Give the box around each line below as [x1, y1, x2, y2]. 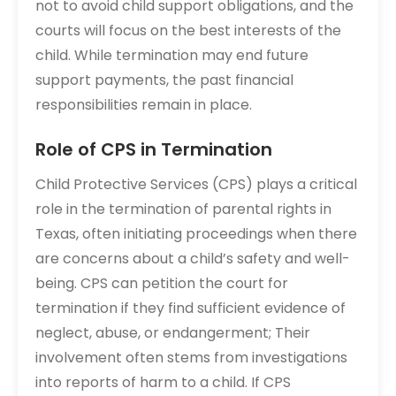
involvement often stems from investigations [35, 347, 347, 368]
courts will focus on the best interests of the [35, 20, 341, 41]
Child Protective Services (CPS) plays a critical [35, 174, 357, 194]
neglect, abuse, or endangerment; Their [35, 323, 310, 343]
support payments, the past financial [35, 70, 293, 90]
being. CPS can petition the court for [35, 273, 288, 293]
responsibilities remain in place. [35, 95, 252, 115]
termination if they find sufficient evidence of [35, 298, 346, 318]
